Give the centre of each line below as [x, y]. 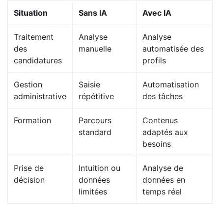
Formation [32, 121]
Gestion [28, 85]
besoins [157, 144]
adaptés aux [165, 132]
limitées [93, 192]
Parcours [95, 121]
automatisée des [173, 49]
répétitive [96, 96]
